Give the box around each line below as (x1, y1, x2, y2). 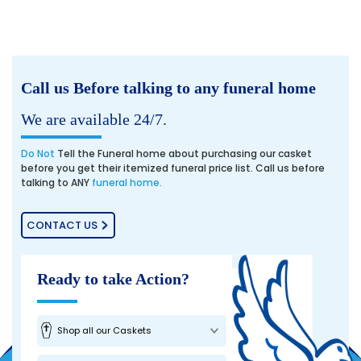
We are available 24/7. (21, 110, 167, 128)
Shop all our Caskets (57, 323, 151, 337)
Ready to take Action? (37, 269, 189, 288)
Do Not (21, 146, 55, 160)
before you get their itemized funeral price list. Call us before (21, 160, 325, 175)
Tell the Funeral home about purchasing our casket (55, 146, 312, 160)
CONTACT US (27, 217, 98, 233)
